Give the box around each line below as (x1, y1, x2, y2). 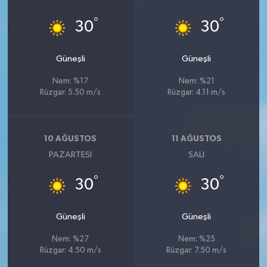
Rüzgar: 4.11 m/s (167, 89, 226, 97)
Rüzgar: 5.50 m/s (40, 89, 101, 97)
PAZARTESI (49, 150, 92, 160)
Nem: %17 (52, 77, 89, 86)
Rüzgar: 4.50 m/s (39, 247, 101, 255)
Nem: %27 (52, 235, 89, 244)
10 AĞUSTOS (44, 134, 97, 143)
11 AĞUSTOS (171, 134, 222, 143)
